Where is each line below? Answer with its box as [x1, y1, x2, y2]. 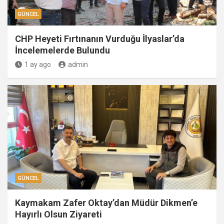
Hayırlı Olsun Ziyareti [15, 209, 102, 219]
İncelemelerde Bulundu [15, 45, 110, 55]
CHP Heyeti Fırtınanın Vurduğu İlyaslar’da [15, 33, 184, 44]
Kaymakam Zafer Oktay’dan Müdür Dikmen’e [15, 197, 197, 208]
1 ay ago [24, 60, 51, 68]
